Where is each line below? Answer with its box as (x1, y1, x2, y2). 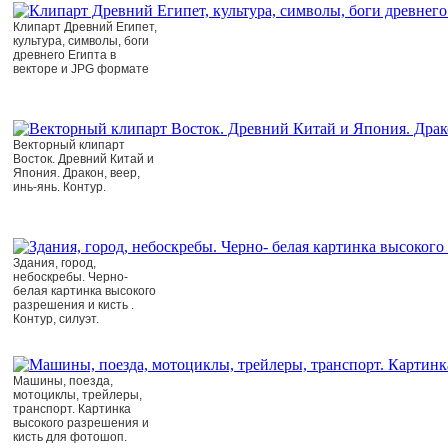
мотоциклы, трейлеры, (13, 388, 142, 402)
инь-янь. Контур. (13, 180, 106, 194)
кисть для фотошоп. (13, 430, 127, 444)
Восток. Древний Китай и (13, 152, 154, 166)
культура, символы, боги (13, 34, 149, 48)
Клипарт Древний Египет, (13, 20, 157, 34)
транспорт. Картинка (13, 402, 131, 416)
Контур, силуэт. (13, 312, 99, 326)
